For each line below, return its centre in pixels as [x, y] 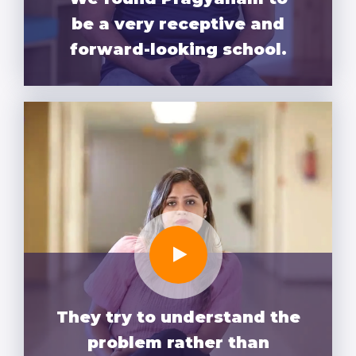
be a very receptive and [178, 24]
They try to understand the [178, 317]
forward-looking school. [178, 50]
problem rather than [178, 343]
